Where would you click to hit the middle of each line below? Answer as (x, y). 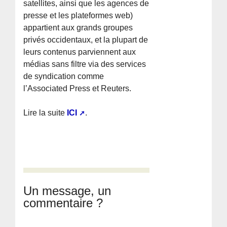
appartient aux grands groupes (78, 28)
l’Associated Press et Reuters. (78, 89)
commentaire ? (63, 203)
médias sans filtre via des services (85, 64)
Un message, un (67, 191)
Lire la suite (45, 113)
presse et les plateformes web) (78, 16)
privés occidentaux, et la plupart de (86, 40)
